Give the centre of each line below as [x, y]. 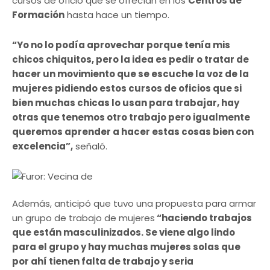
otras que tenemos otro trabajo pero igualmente [131, 117]
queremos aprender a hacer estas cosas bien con [133, 131]
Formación [38, 14]
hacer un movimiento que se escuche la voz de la [130, 74]
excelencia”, [42, 146]
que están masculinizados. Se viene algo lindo [124, 232]
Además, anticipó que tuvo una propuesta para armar [134, 203]
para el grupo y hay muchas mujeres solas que [126, 246]
